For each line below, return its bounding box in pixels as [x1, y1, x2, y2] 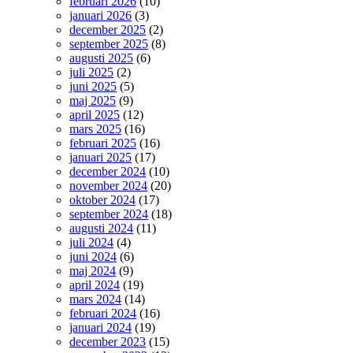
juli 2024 [69, 235, 113, 249]
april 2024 [69, 277, 120, 292]
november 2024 [69, 178, 147, 192]
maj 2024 [69, 263, 116, 277]
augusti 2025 [69, 50, 133, 65]
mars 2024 [69, 292, 121, 306]
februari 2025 [69, 136, 136, 150]
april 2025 [69, 107, 120, 121]
